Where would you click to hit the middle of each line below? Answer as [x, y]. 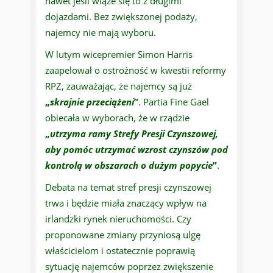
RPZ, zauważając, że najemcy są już [119, 86]
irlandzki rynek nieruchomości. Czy [118, 219]
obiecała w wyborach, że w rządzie [117, 118]
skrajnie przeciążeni [92, 102]
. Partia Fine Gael [174, 102]
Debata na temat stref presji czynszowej [128, 187]
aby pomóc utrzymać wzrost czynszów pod [136, 150]
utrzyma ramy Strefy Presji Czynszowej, [134, 134]
